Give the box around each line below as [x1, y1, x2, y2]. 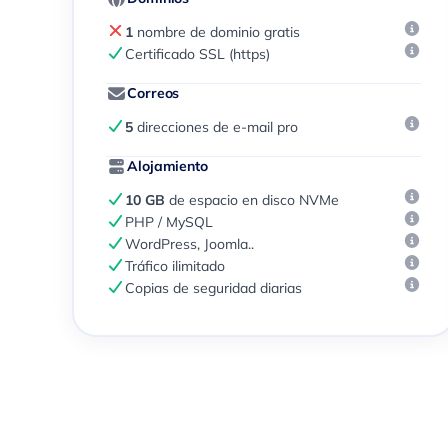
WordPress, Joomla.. [124, 235, 254, 253]
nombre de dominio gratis [132, 23, 300, 41]
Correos [127, 84, 180, 102]
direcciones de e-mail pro [132, 118, 298, 136]
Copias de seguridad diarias [124, 279, 302, 297]
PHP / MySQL [124, 213, 213, 231]
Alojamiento [127, 157, 208, 175]
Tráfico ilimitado [124, 257, 225, 275]
